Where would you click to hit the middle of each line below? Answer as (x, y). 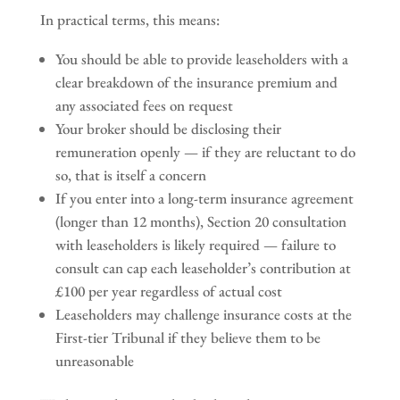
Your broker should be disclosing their (168, 128)
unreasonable (94, 360)
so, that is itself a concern (130, 175)
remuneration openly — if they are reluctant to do (205, 151)
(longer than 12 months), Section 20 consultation (200, 221)
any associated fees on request (144, 105)
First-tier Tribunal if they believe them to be (187, 337)
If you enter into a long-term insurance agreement (204, 198)
